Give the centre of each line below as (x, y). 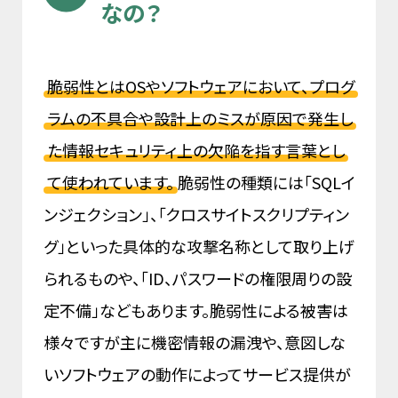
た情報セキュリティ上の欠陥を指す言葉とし (196, 151)
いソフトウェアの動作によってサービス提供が (197, 374)
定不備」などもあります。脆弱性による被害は (196, 310)
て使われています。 (111, 183)
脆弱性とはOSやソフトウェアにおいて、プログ (201, 87)
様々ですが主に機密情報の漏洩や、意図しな (195, 342)
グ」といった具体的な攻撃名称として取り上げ (199, 247)
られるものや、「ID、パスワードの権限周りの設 (198, 279)
